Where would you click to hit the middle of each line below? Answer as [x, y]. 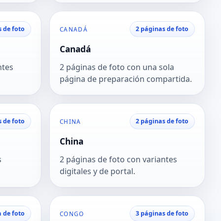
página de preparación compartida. [126, 79]
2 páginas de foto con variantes [118, 160]
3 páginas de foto [162, 214]
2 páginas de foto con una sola [117, 67]
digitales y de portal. [97, 171]
